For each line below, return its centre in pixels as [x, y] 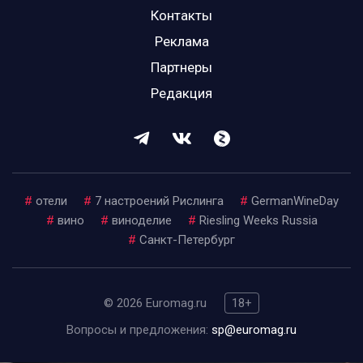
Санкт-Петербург [187, 239]
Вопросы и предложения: [139, 329]
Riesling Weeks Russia [258, 220]
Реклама [181, 41]
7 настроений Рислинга [159, 201]
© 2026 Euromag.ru [157, 303]
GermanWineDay [295, 201]
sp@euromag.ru [254, 329]
